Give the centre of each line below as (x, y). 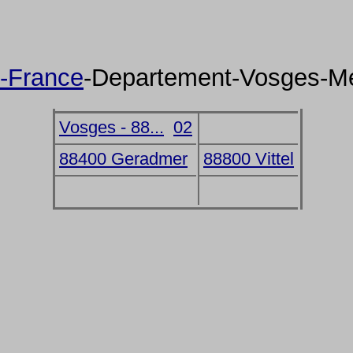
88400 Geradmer (123, 159)
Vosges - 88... (111, 127)
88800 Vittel (249, 159)
